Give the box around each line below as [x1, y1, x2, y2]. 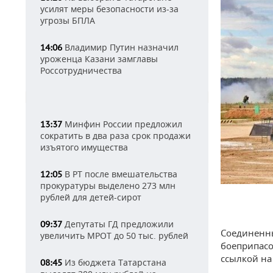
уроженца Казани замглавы [40, 53, 158, 65]
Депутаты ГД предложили [62, 218, 174, 230]
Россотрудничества [40, 65, 122, 76]
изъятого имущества [40, 141, 128, 153]
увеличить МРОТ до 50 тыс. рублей [40, 230, 188, 241]
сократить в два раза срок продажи [40, 130, 191, 141]
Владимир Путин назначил [62, 41, 179, 53]
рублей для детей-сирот [40, 191, 141, 203]
